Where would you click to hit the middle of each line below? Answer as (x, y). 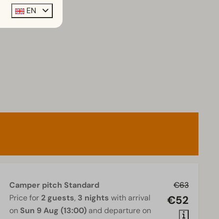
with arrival (130, 198)
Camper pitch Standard (55, 185)
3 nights (94, 198)
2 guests (58, 198)
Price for (25, 198)
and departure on (119, 211)
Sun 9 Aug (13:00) (54, 211)
